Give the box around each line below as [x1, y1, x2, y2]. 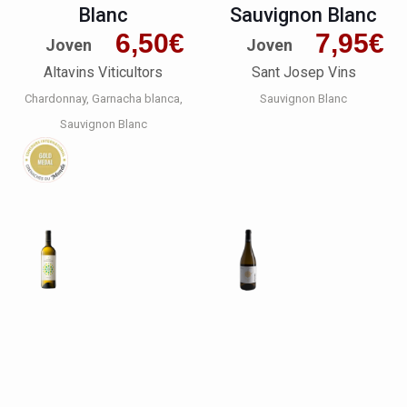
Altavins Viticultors [44, 64, 164, 81]
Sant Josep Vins [251, 64, 356, 81]
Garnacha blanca [91, 92, 180, 105]
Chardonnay [24, 92, 86, 105]
